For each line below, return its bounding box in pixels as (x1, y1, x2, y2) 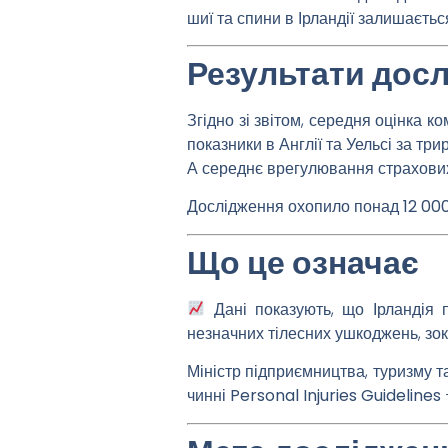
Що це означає (187, 239, 419, 285)
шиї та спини (187, 6, 281, 30)
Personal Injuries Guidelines (230, 384, 441, 408)
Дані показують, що (205, 297, 373, 321)
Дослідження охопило (187, 195, 354, 219)
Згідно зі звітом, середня (187, 109, 376, 133)
